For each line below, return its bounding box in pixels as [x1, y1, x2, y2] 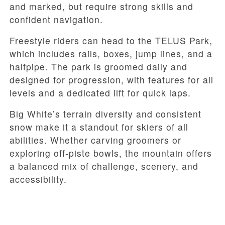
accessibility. [10, 173, 67, 186]
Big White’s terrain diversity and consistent [10, 107, 201, 121]
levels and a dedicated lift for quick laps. [10, 86, 191, 99]
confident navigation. [10, 13, 103, 26]
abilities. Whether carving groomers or [10, 134, 181, 147]
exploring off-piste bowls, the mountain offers [10, 147, 212, 160]
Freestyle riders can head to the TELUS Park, [10, 34, 212, 47]
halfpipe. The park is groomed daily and [10, 60, 187, 73]
